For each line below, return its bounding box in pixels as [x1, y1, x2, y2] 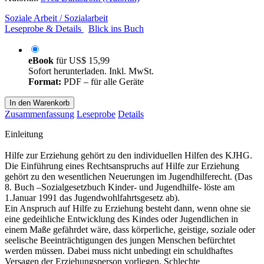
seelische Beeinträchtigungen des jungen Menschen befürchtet [5, 235, 235, 245]
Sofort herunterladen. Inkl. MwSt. [28, 65, 154, 76]
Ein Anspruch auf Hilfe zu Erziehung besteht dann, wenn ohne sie [5, 203, 250, 213]
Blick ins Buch [88, 23, 144, 34]
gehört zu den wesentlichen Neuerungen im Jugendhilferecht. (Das [5, 171, 252, 181]
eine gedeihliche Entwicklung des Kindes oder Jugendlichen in [5, 213, 238, 224]
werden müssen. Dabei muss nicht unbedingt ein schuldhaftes [5, 245, 233, 256]
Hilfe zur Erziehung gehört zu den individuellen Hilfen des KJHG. [5, 150, 252, 160]
